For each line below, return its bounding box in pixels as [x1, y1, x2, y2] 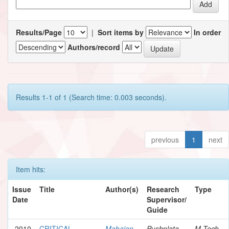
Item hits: [16, 164, 45, 174]
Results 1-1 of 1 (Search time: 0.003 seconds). [16, 91, 167, 102]
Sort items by [98, 27, 144, 37]
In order [194, 27, 221, 37]
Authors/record [67, 42, 120, 53]
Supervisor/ [147, 194, 187, 204]
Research [147, 184, 179, 194]
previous [151, 134, 179, 145]
